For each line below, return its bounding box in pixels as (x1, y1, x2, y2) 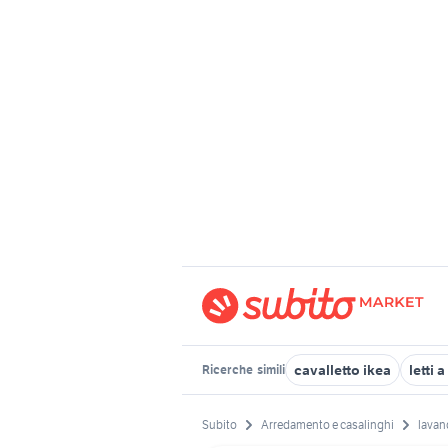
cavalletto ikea (294, 361, 391, 379)
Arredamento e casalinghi (261, 417, 394, 433)
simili (255, 362, 285, 377)
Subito (202, 417, 237, 433)
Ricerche (202, 362, 255, 377)
